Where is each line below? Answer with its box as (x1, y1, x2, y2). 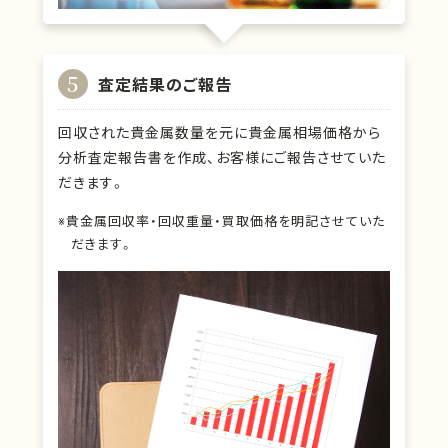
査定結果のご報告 (97, 71, 232, 96)
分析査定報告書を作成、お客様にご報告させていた (57, 147, 386, 168)
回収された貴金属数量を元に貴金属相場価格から (57, 122, 381, 143)
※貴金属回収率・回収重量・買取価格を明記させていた (57, 211, 385, 231)
